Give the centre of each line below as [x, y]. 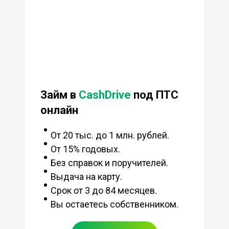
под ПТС [154, 95]
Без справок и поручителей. [109, 163]
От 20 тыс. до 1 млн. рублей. [110, 135]
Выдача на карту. [86, 176]
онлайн [59, 110]
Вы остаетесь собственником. [114, 204]
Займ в [59, 95]
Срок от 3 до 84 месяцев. [104, 190]
